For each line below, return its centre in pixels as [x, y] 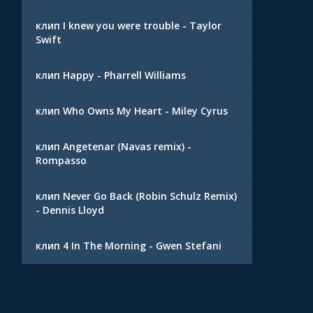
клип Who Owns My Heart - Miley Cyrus [132, 111]
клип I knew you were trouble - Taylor [129, 26]
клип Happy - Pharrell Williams [111, 75]
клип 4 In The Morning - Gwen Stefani [129, 246]
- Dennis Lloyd [70, 210]
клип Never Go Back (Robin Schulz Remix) [136, 196]
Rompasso [61, 160]
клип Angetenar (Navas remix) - [114, 146]
